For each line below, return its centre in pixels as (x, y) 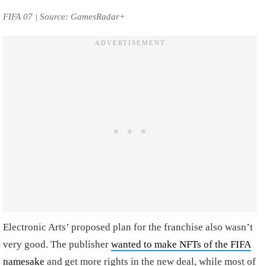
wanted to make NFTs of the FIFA (181, 245)
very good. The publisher (57, 245)
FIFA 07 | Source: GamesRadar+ (64, 17)
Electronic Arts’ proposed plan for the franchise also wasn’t (128, 227)
